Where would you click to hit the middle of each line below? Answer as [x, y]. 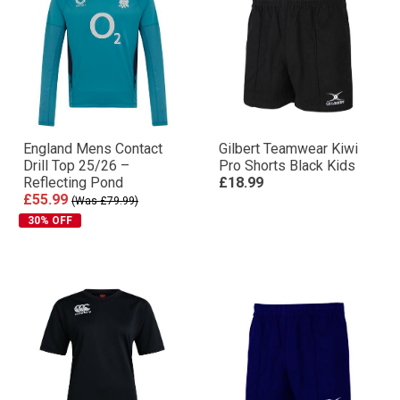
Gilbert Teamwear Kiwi [288, 149]
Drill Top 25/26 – [76, 166]
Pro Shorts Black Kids [287, 166]
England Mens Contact [93, 149]
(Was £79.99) [105, 201]
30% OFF [50, 221]
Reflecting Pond [73, 183]
